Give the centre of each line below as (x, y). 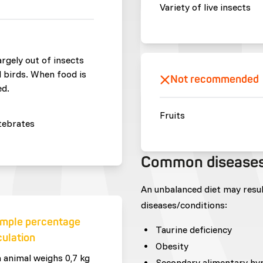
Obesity (172, 246)
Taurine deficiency (193, 230)
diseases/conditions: (184, 205)
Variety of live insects (205, 7)
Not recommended (214, 80)
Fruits (172, 115)
